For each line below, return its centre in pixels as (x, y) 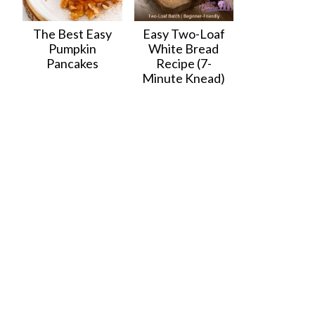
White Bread (184, 48)
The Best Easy (72, 33)
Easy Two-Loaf (184, 33)
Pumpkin (72, 48)
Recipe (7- (184, 63)
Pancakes (72, 63)
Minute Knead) (184, 78)
